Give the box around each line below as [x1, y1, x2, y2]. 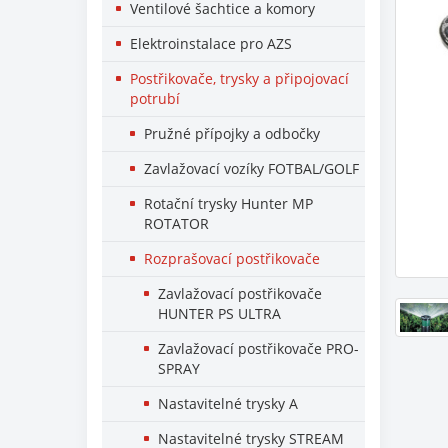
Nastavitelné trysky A [158, 394, 298, 413]
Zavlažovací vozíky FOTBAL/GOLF [144, 159, 359, 178]
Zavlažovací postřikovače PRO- [158, 339, 359, 358]
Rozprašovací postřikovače [144, 249, 320, 268]
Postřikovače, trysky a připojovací [130, 69, 349, 88]
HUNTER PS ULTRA [158, 304, 281, 323]
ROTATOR [144, 214, 209, 233]
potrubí [130, 89, 180, 108]
